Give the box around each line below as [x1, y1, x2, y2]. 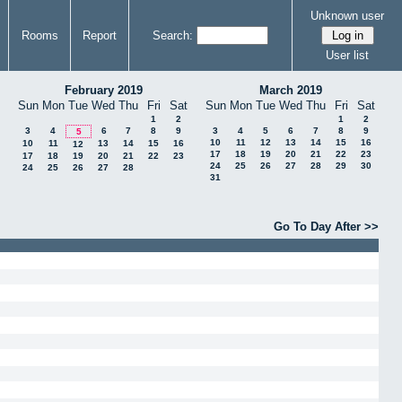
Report [83, 29, 117, 42]
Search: [153, 29, 193, 42]
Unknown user [310, 8, 384, 22]
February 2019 [64, 83, 143, 97]
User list [326, 48, 369, 62]
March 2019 [259, 83, 322, 97]
